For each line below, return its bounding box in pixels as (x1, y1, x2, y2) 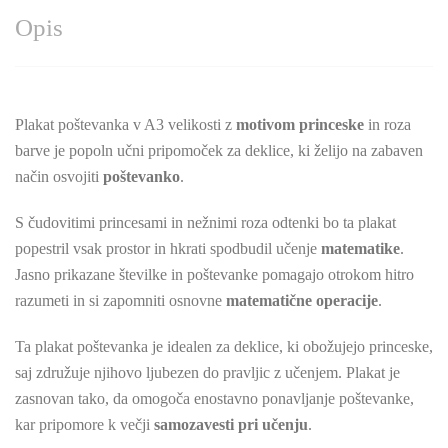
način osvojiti (15, 167, 103, 185)
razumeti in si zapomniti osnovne (15, 291, 226, 309)
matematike (321, 239, 400, 257)
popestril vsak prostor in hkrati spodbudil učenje (15, 239, 321, 257)
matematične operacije (226, 291, 378, 309)
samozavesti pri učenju (154, 415, 308, 433)
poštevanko (103, 167, 180, 185)
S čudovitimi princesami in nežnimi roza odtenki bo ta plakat (15, 213, 396, 231)
